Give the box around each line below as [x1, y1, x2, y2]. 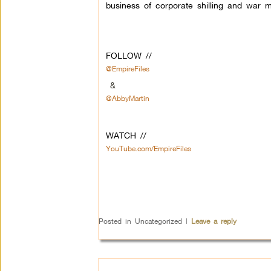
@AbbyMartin [105, 94, 149, 103]
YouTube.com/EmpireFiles [105, 144, 191, 153]
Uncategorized [131, 217, 186, 226]
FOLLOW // [105, 50, 156, 60]
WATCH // [105, 130, 146, 140]
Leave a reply [191, 217, 237, 226]
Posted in [98, 217, 131, 226]
